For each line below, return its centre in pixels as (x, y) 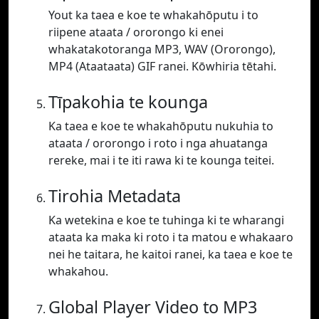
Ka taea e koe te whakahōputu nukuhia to (161, 126)
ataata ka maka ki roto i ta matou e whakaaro (171, 237)
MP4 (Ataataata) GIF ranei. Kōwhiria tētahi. (162, 67)
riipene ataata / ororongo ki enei (136, 32)
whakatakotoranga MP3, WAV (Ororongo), (162, 49)
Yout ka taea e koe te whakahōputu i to (153, 15)
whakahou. (78, 272)
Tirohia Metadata (115, 196)
